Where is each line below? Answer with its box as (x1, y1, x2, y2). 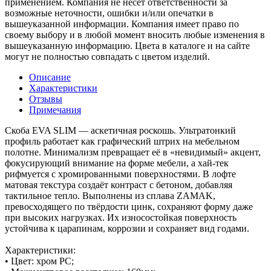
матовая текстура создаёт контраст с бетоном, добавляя (5, 179, 232, 190)
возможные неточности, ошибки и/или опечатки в (5, 7, 214, 18)
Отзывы (29, 93, 62, 104)
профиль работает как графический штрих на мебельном (5, 135, 240, 146)
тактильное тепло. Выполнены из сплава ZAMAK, (5, 190, 215, 201)
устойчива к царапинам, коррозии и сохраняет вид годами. (5, 223, 249, 233)
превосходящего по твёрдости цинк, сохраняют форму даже (5, 201, 253, 212)
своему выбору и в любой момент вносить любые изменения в (5, 29, 265, 40)
